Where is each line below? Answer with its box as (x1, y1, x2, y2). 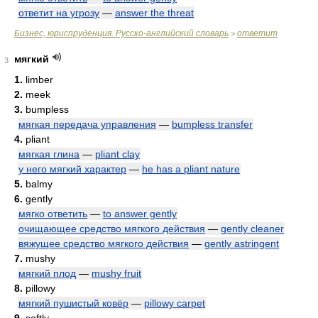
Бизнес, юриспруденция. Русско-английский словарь (14, 28, 229, 38)
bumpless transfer (172, 119, 253, 130)
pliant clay (95, 148, 140, 160)
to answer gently (103, 208, 177, 219)
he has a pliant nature (142, 163, 240, 175)
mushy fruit (92, 268, 141, 279)
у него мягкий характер (18, 163, 126, 175)
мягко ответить (18, 208, 87, 219)
